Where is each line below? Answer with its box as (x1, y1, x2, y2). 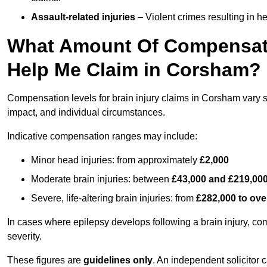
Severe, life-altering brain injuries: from (31, 193, 196, 204)
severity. (7, 231, 42, 242)
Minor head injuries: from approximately (31, 155, 200, 166)
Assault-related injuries (31, 12, 135, 23)
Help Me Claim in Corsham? (7, 59, 261, 81)
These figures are (7, 255, 83, 266)
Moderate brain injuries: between (31, 174, 172, 185)
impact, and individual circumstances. (7, 107, 165, 118)
